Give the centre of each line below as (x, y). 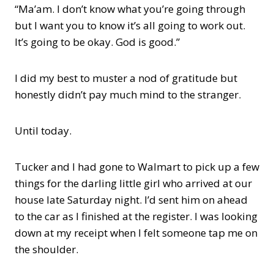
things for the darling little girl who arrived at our (133, 183)
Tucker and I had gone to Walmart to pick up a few (137, 167)
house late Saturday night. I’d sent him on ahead (131, 200)
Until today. (43, 131)
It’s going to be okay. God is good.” (97, 42)
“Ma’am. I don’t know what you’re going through (130, 9)
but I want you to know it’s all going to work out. (130, 25)
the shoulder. (46, 249)
